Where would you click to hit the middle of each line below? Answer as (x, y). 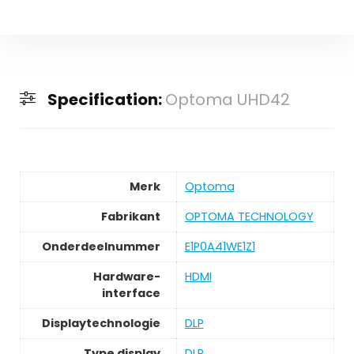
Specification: (106, 100)
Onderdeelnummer (101, 246)
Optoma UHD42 (227, 100)
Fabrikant (130, 216)
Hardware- (126, 276)
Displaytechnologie (101, 323)
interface (131, 293)
